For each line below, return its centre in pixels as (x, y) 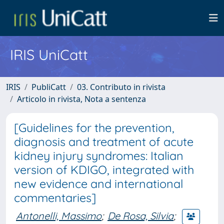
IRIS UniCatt (49, 54)
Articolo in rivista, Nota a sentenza (81, 99)
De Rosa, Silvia (140, 215)
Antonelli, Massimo (59, 215)
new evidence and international (98, 184)
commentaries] (55, 198)
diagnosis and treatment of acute (104, 142)
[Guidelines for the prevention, (94, 128)
